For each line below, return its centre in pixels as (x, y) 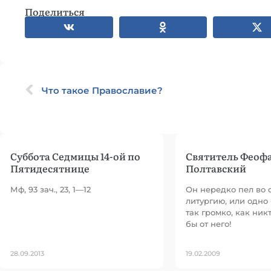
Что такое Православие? (102, 90)
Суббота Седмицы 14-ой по (75, 156)
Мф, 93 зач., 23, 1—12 (51, 189)
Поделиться (55, 11)
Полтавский (216, 168)
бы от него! (208, 224)
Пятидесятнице (50, 168)
